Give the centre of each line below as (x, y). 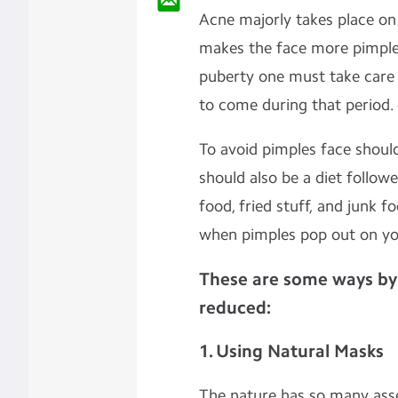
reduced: (235, 307)
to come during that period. (296, 105)
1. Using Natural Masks (291, 350)
